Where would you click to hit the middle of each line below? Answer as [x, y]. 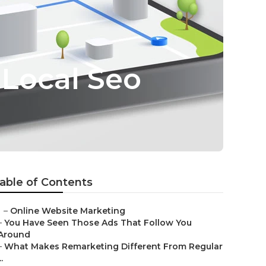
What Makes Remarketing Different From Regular [113, 246]
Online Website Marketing [68, 211]
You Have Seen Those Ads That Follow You [98, 223]
